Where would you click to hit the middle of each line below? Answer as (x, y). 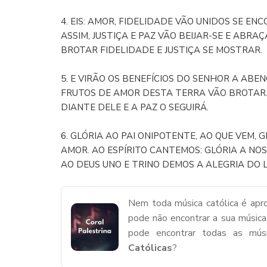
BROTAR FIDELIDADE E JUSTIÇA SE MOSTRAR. (162, 50)
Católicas (150, 248)
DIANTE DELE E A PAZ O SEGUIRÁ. (135, 107)
